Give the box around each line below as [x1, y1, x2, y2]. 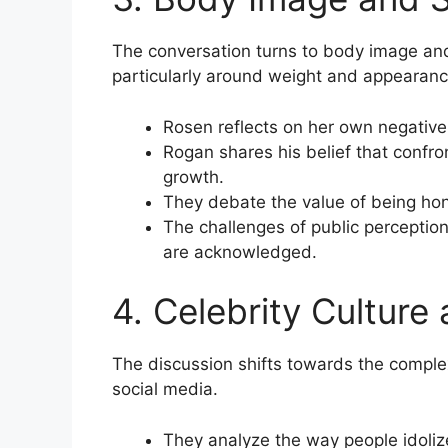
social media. [112, 379, 218, 400]
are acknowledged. [163, 241, 317, 262]
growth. [163, 166, 224, 187]
